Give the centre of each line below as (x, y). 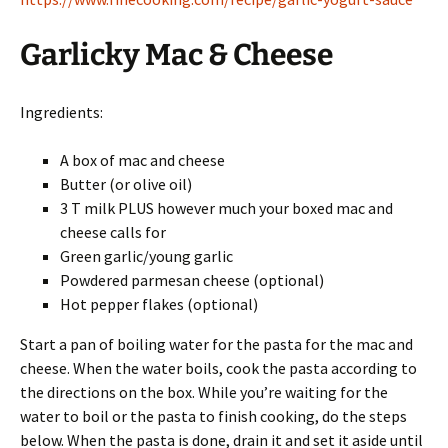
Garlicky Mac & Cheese (179, 54)
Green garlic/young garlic (146, 255)
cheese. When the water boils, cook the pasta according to (218, 367)
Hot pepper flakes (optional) (159, 303)
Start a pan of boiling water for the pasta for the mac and (216, 343)
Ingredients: (63, 111)
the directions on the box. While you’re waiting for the (204, 391)
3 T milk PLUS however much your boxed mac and (226, 207)
